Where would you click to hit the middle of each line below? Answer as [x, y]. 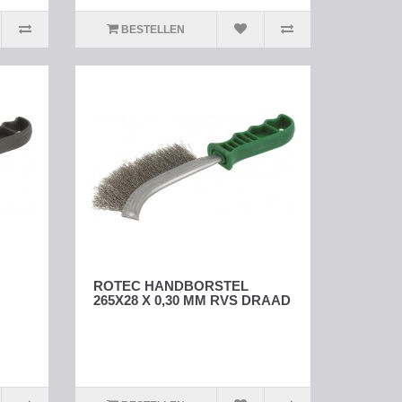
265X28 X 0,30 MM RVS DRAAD [192, 301]
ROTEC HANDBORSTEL [170, 286]
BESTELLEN [153, 30]
